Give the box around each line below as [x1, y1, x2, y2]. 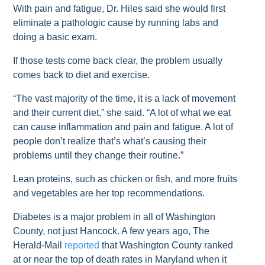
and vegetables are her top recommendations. [13, 188, 205, 198]
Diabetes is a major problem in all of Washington [13, 211, 216, 222]
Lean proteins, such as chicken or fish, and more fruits [13, 173, 238, 184]
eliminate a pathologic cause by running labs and [13, 17, 219, 28]
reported [64, 240, 100, 250]
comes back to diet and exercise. [13, 69, 150, 80]
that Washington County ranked [99, 240, 234, 250]
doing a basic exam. [13, 31, 98, 42]
